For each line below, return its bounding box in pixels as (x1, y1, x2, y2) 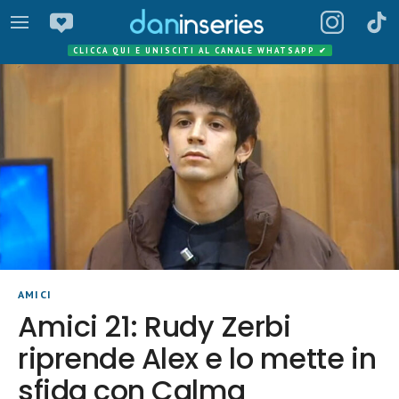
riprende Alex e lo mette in (18, 338, 377, 379)
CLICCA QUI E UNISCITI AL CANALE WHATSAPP (72, 45, 319, 55)
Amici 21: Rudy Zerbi (18, 306, 291, 347)
